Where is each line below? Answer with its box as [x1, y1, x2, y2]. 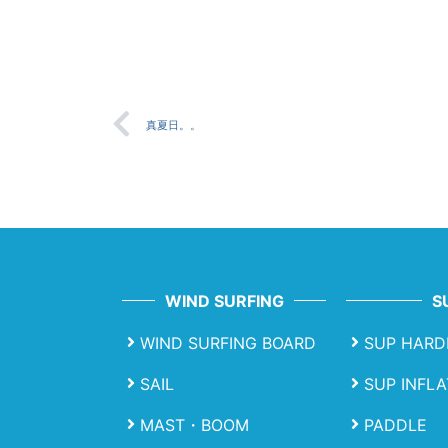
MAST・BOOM [140, 414, 249, 435]
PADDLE [364, 414, 427, 435]
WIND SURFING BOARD [140, 332, 316, 353]
